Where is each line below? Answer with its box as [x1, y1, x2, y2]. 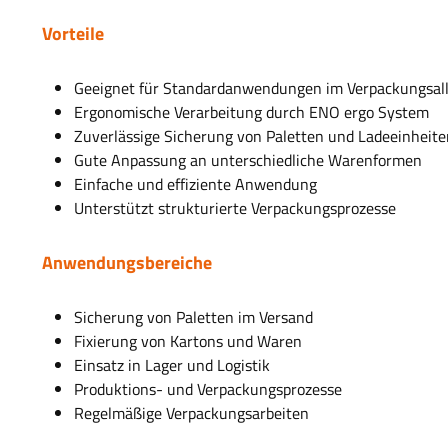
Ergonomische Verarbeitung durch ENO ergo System [74, 100, 433, 125]
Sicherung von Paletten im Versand [74, 305, 317, 330]
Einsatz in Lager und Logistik [74, 353, 274, 378]
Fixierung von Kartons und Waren [74, 329, 306, 354]
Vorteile [42, 20, 108, 48]
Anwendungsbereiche [42, 249, 216, 277]
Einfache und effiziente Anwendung [74, 172, 321, 197]
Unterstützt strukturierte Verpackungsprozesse [74, 196, 400, 221]
